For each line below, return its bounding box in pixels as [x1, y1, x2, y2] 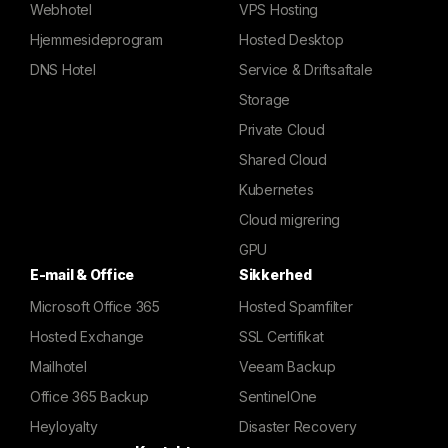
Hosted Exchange [30, 328, 145, 345]
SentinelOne [239, 388, 318, 405]
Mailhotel [30, 358, 87, 375]
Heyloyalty [30, 418, 98, 435]
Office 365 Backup [30, 388, 149, 405]
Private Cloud [239, 121, 325, 138]
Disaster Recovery [239, 418, 357, 435]
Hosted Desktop [239, 31, 344, 48]
